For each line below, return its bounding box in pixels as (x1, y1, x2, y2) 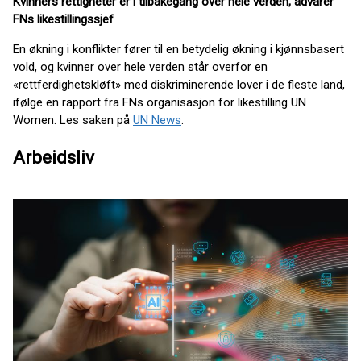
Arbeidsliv (13, 146, 94, 168)
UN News (133, 113, 181, 128)
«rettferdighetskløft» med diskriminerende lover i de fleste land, (13, 77, 345, 93)
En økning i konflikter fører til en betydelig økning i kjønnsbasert (13, 42, 344, 57)
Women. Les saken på (13, 113, 133, 128)
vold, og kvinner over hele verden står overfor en (13, 60, 268, 75)
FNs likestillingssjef (13, 12, 114, 27)
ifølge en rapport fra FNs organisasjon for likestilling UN (13, 95, 306, 110)
